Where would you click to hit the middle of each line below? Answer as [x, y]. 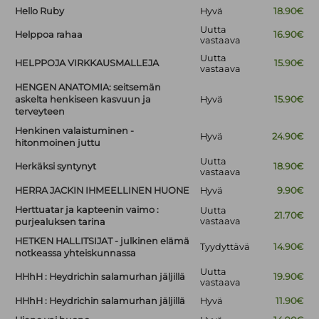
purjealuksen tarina [61, 222]
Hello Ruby [40, 11]
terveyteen [40, 112]
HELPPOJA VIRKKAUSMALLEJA [87, 63]
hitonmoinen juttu [58, 143]
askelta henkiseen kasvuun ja [83, 100]
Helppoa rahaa [49, 35]
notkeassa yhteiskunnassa [76, 253]
